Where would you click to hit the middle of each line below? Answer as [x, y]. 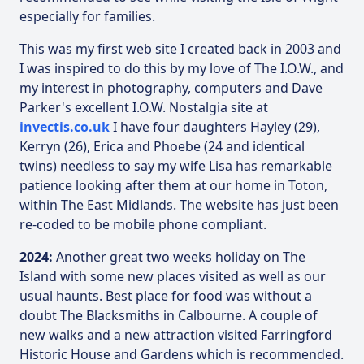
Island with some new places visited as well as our [173, 276]
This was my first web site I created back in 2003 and [180, 49]
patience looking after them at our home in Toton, [173, 185]
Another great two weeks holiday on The [179, 257]
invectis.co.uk [65, 127]
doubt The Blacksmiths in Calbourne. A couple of [169, 315]
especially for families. [87, 16]
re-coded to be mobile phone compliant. [143, 224]
